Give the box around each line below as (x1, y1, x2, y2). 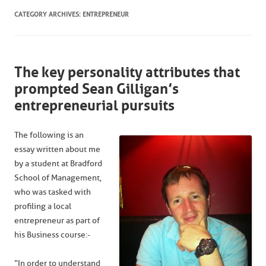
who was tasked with (14, 187, 91, 197)
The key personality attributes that (14, 64, 240, 81)
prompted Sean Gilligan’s (14, 81, 179, 97)
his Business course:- (14, 230, 90, 240)
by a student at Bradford (14, 159, 102, 169)
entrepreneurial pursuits (14, 97, 175, 114)
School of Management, (14, 173, 102, 183)
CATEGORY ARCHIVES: (14, 11, 83, 18)
